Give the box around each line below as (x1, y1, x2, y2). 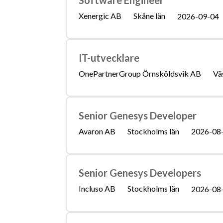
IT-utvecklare (78, 51, 139, 64)
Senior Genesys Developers (78, 167, 201, 179)
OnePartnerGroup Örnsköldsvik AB (78, 68, 201, 78)
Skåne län (133, 11, 165, 21)
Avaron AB (78, 126, 115, 136)
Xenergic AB (78, 11, 121, 21)
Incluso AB (78, 184, 115, 194)
